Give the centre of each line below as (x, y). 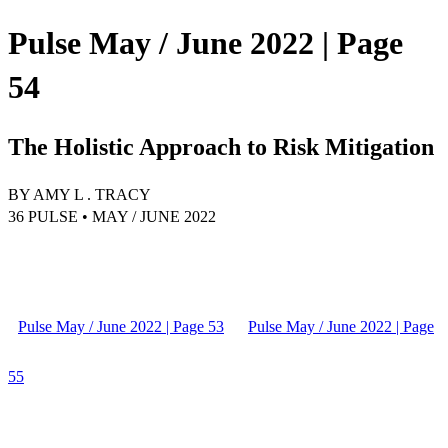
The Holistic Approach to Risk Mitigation (221, 146)
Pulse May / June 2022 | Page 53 (121, 326)
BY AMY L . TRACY (79, 194)
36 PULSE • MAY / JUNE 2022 (112, 216)
